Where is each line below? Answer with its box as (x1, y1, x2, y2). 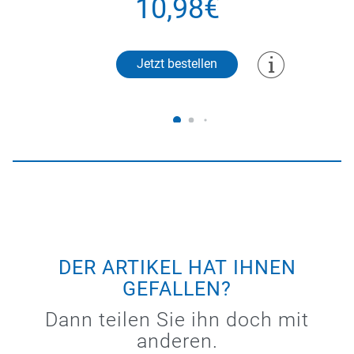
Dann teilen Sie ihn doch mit (45, 307, 309, 331)
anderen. (136, 329, 218, 352)
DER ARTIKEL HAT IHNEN (58, 255, 296, 279)
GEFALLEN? (122, 277, 232, 300)
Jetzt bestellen (137, 55, 217, 71)
